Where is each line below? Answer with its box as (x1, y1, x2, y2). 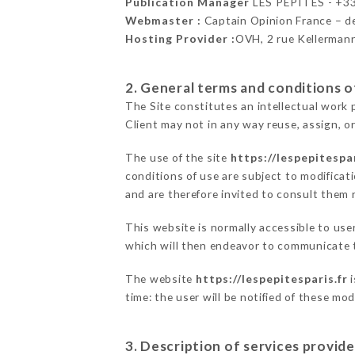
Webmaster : (124, 13, 201, 28)
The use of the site (124, 151, 231, 165)
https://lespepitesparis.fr (195, 272, 348, 286)
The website (124, 272, 196, 286)
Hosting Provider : (124, 32, 235, 46)
